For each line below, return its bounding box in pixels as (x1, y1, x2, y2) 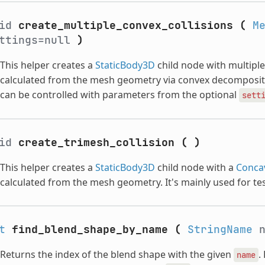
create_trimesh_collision (18, 135, 174, 149)
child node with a (154, 160, 236, 174)
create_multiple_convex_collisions (18, 18, 233, 32)
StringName (187, 222, 253, 236)
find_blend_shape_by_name (11, 222, 168, 236)
